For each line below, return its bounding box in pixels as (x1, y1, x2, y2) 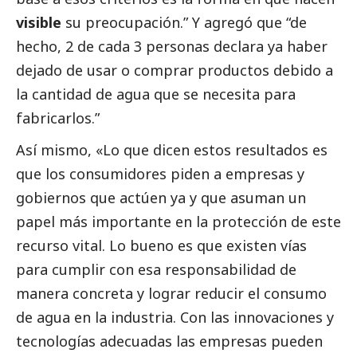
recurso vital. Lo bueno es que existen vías (16, 236, 307, 256)
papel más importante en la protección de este (16, 212, 341, 232)
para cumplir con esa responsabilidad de (16, 260, 296, 280)
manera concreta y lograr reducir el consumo (16, 284, 327, 304)
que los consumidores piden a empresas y (16, 164, 304, 184)
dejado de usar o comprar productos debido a (16, 61, 333, 80)
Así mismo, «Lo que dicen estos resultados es (16, 140, 328, 160)
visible (16, 13, 65, 33)
